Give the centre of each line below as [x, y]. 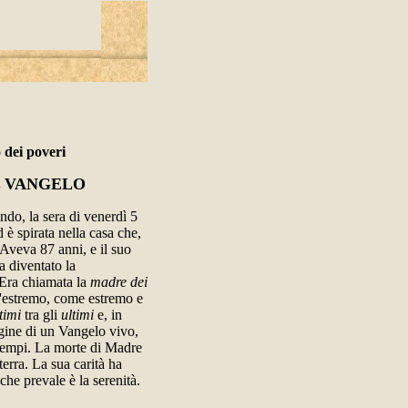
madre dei [119, 282]
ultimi [77, 315]
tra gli [41, 315]
